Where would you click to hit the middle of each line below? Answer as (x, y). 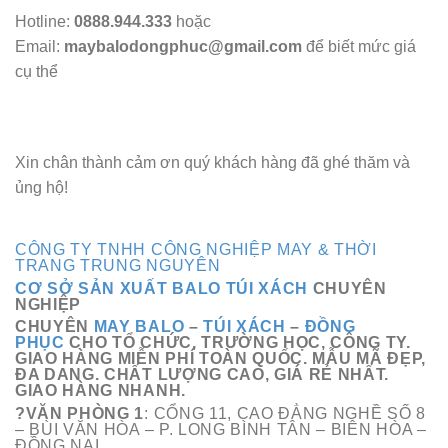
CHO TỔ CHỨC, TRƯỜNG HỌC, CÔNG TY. (237, 343)
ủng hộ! (41, 188)
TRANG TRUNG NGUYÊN (118, 265)
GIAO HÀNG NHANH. (103, 391)
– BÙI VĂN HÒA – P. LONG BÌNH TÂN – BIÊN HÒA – (221, 430)
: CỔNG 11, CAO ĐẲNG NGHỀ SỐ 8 (285, 414)
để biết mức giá (359, 46)
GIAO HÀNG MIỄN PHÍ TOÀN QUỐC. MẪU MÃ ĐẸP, (220, 359)
